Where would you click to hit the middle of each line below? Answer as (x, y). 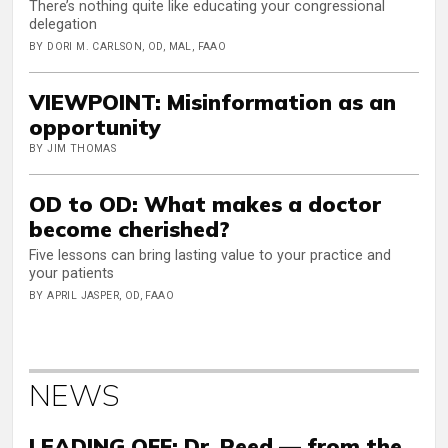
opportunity (95, 126)
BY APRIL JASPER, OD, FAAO (101, 295)
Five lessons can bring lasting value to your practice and (210, 255)
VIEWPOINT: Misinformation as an (212, 101)
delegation (63, 24)
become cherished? (129, 229)
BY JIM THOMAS (73, 149)
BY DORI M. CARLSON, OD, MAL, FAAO (128, 46)
